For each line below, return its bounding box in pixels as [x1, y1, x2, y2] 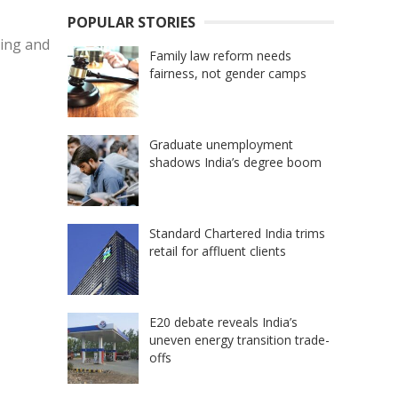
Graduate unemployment [149, 135, 293, 153]
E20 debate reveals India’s [149, 313, 298, 330]
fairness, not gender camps [149, 64, 306, 82]
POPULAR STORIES [68, 12, 195, 32]
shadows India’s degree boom [149, 153, 322, 171]
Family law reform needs [149, 46, 291, 64]
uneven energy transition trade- [149, 330, 330, 348]
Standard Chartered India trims [149, 224, 325, 242]
